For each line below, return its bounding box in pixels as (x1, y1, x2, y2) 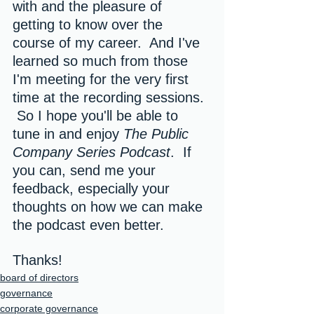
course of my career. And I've (13, 35, 204, 50)
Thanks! (13, 252, 62, 268)
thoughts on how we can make (13, 199, 207, 214)
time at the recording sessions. (13, 90, 208, 105)
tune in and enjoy (13, 126, 123, 142)
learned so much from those (13, 53, 192, 69)
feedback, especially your (13, 181, 174, 196)
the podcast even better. (13, 217, 164, 233)
